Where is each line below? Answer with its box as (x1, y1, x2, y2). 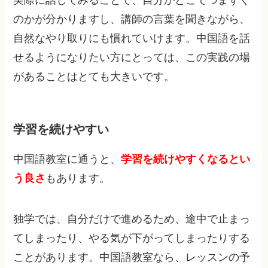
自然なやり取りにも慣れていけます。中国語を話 (13, 32, 251, 45)
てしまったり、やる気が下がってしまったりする (13, 232, 251, 244)
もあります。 (45, 172, 111, 184)
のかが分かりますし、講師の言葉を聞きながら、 (13, 13, 251, 26)
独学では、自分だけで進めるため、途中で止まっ (13, 212, 251, 225)
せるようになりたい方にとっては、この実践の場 (13, 51, 251, 64)
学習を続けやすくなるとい (121, 153, 251, 165)
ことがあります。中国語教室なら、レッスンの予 (13, 251, 251, 263)
